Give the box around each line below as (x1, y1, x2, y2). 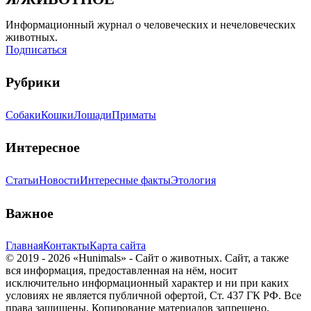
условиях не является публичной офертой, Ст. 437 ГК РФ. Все (6, 289, 301, 302)
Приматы (112, 108, 156, 121)
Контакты (43, 239, 90, 252)
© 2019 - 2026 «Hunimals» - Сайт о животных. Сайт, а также (6, 252, 289, 264)
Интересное (6, 140, 80, 155)
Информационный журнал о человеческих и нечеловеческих (6, 18, 296, 31)
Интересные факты (80, 174, 171, 186)
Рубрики (6, 74, 60, 90)
